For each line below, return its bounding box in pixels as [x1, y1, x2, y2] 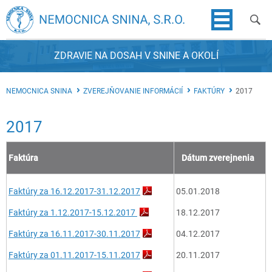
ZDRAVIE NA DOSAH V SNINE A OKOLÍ [53, 49, 219, 61]
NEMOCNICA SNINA [6, 86, 72, 96]
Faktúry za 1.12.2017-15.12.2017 [8, 206, 137, 219]
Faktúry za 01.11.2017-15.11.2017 [8, 249, 140, 261]
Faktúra [8, 152, 40, 164]
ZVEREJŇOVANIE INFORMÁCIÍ [83, 86, 183, 96]
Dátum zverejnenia [176, 152, 254, 164]
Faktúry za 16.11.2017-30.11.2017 [8, 228, 140, 240]
